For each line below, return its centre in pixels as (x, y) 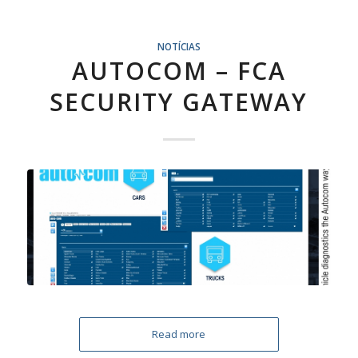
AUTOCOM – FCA (179, 71)
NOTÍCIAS (179, 47)
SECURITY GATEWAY (179, 102)
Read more (179, 334)
